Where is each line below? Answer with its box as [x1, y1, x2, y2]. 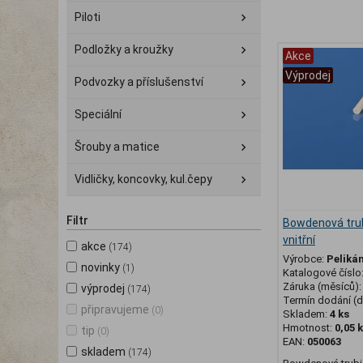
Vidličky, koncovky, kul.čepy [75, 173, 212, 186]
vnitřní [283, 233, 315, 247]
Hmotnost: [283, 322, 335, 335]
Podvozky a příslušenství [75, 75, 203, 88]
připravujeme [81, 303, 149, 316]
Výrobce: [283, 253, 327, 266]
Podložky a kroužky [75, 43, 173, 56]
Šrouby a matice [75, 140, 160, 153]
